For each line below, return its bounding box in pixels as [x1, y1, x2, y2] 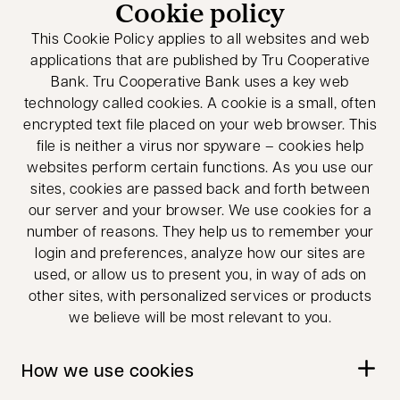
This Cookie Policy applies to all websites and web [31, 29, 369, 47]
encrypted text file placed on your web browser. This [23, 114, 377, 133]
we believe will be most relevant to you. [69, 307, 331, 326]
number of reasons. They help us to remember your [26, 221, 374, 240]
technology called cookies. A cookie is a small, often [23, 93, 377, 112]
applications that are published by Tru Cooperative [30, 50, 370, 69]
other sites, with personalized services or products [28, 286, 372, 304]
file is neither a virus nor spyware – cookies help [36, 136, 364, 154]
